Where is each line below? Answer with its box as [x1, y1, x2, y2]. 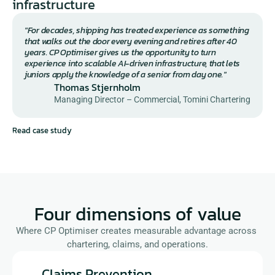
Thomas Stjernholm [54, 80, 141, 95]
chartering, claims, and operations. [67, 239, 208, 250]
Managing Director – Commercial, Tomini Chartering [54, 95, 250, 104]
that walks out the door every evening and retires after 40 [25, 35, 237, 48]
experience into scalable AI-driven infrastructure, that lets [25, 57, 241, 70]
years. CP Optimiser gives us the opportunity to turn [25, 46, 216, 59]
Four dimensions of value [34, 200, 241, 228]
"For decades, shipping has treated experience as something [25, 24, 249, 37]
